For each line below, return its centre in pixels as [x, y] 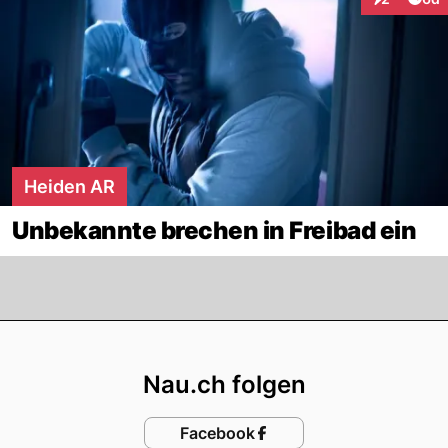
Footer [272, 339]
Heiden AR [69, 186]
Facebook [217, 432]
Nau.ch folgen [224, 384]
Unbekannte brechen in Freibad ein [214, 230]
